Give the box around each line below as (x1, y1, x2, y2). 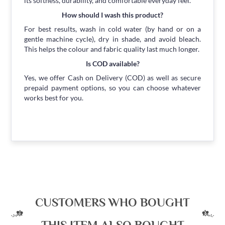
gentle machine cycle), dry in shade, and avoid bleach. (24, 35, 201, 44)
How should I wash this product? (62, 11, 163, 20)
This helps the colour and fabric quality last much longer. (24, 45, 200, 54)
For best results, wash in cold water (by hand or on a (24, 25, 201, 34)
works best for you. (24, 93, 84, 102)
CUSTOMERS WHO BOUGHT (35, 196, 190, 209)
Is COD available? (85, 59, 140, 68)
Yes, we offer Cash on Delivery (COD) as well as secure (24, 73, 201, 82)
